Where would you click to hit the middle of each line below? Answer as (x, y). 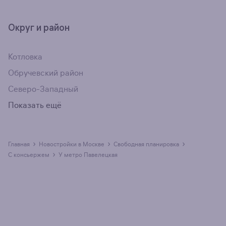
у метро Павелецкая (90, 155)
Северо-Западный (43, 90)
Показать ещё (35, 106)
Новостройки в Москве (74, 144)
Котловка (25, 57)
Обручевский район (46, 73)
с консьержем (31, 155)
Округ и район (39, 28)
